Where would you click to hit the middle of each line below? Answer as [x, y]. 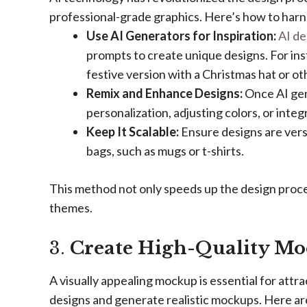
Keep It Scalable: [133, 132]
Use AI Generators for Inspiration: [181, 36]
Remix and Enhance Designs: [164, 93]
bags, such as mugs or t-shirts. [165, 151]
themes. [71, 208]
